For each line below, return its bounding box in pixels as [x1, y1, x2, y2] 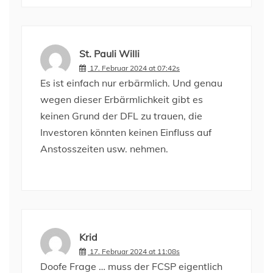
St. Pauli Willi [79, 47, 140, 60]
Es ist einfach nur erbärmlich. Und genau [40, 77, 222, 89]
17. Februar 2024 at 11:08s [90, 246, 180, 256]
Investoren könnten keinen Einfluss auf [40, 126, 211, 138]
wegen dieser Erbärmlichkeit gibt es [40, 93, 203, 105]
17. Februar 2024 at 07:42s [90, 63, 180, 73]
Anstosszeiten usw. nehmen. [40, 143, 168, 155]
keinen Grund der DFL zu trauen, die [40, 110, 202, 122]
